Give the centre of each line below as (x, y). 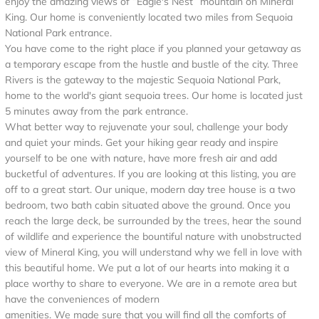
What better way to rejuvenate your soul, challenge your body (146, 127)
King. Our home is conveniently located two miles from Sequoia (149, 17)
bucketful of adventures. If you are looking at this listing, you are (151, 174)
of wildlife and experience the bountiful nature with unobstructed (153, 236)
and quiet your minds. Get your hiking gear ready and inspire (142, 142)
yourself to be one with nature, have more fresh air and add (141, 158)
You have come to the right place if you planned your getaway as (153, 48)
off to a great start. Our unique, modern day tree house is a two (150, 189)
